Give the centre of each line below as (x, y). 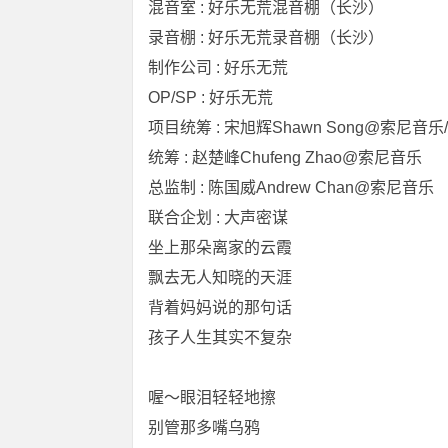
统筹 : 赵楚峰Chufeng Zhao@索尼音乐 (285, 157)
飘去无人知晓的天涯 (220, 277)
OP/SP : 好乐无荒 (210, 97)
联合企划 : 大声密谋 (218, 217)
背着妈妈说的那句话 (220, 307)
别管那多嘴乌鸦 (204, 427)
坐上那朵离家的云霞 (220, 247)
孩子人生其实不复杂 (220, 337)
